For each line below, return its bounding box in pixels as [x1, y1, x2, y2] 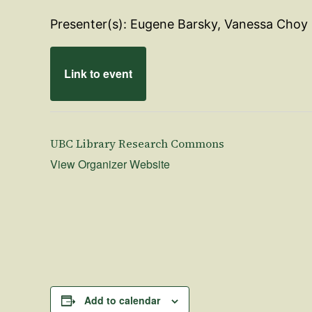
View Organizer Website [50, 155, 170, 172]
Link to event [64, 65, 132, 82]
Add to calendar [84, 292, 160, 307]
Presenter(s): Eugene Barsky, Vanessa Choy [50, 16, 308, 31]
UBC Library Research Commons [50, 135, 224, 151]
